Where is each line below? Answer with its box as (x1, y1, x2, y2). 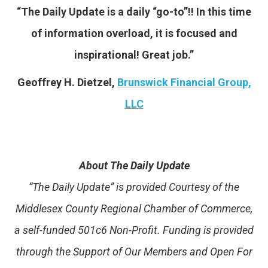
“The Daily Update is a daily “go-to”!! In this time (17, 5, 251, 18)
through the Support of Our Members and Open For (16, 245, 252, 258)
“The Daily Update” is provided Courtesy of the (29, 180, 239, 193)
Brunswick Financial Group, (117, 75, 251, 89)
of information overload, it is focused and (31, 26, 237, 39)
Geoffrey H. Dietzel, (17, 75, 117, 89)
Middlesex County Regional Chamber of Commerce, (16, 202, 252, 215)
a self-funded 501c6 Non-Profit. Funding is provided (14, 223, 254, 236)
